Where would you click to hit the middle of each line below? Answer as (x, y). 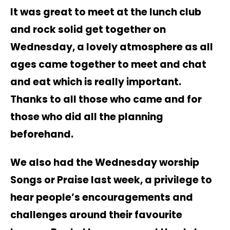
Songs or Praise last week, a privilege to (111, 180)
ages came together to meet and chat (108, 65)
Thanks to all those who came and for (106, 100)
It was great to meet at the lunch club (106, 12)
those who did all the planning (87, 117)
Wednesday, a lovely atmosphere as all (112, 47)
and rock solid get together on (88, 30)
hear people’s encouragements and (102, 197)
